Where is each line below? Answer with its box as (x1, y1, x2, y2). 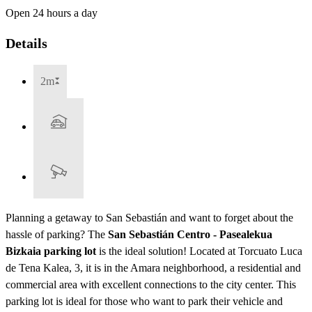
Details (6, 35, 47, 51)
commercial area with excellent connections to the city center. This (6, 278, 296, 290)
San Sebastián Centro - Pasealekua (108, 228, 272, 240)
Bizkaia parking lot (6, 244, 96, 257)
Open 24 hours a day (6, 7, 97, 19)
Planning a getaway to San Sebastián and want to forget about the (6, 211, 293, 224)
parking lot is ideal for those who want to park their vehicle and (6, 295, 283, 307)
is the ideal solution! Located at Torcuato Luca (96, 244, 302, 257)
